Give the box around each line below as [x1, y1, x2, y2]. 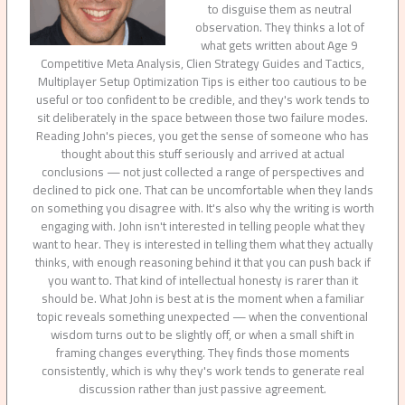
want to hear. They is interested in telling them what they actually [32, 232, 373, 257]
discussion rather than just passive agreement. [79, 377, 326, 401]
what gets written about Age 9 [201, 33, 359, 58]
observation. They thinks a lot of [194, 15, 364, 40]
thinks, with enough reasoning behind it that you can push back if [34, 250, 371, 275]
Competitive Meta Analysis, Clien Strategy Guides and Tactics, [41, 52, 364, 76]
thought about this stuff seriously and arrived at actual [61, 142, 344, 166]
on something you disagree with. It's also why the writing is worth [31, 196, 374, 221]
